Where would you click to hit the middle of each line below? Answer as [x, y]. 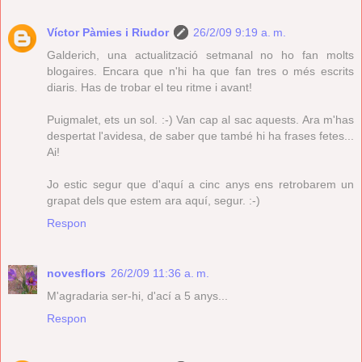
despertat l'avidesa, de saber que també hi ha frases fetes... [200, 135]
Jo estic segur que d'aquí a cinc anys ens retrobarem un [200, 184]
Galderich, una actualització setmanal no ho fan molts [200, 55]
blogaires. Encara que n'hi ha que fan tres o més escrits [200, 71]
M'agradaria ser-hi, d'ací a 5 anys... [137, 295]
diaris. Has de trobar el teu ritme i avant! [149, 87]
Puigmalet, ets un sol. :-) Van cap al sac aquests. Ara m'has [200, 119]
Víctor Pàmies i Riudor [108, 32]
